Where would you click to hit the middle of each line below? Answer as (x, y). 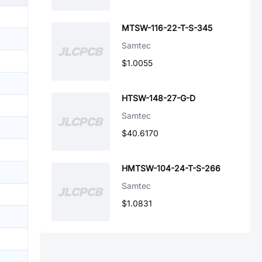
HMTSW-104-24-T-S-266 (171, 168)
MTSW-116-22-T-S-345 (167, 28)
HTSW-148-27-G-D (158, 98)
